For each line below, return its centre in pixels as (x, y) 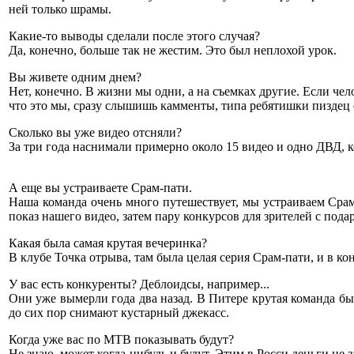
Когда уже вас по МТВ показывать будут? (121, 339)
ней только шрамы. (60, 9)
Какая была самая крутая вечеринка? (108, 243)
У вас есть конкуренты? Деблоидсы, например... (139, 284)
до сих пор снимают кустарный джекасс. (119, 312)
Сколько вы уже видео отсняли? (95, 132)
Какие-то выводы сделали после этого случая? (134, 36)
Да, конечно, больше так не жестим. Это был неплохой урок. (173, 50)
